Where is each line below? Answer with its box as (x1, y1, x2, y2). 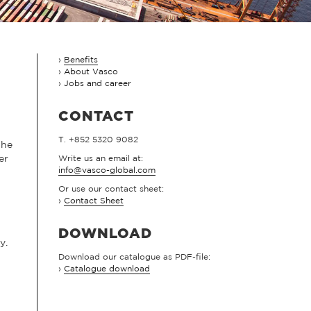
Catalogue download (63, 264, 150, 274)
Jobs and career (63, 78, 131, 87)
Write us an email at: (58, 153, 143, 163)
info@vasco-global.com (58, 165, 155, 175)
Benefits (63, 55, 98, 64)
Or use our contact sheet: (58, 184, 164, 194)
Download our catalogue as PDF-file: (58, 252, 210, 262)
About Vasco (63, 67, 118, 76)
